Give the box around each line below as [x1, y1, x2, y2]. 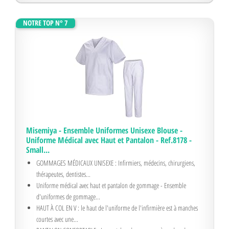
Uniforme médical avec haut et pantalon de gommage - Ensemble [36, 180, 186, 190]
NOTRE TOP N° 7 [23, 18, 67, 28]
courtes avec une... [36, 214, 78, 224]
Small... [26, 144, 50, 155]
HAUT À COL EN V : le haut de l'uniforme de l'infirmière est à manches [36, 203, 198, 213]
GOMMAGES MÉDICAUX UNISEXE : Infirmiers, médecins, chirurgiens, [36, 158, 195, 168]
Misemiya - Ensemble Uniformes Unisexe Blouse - [26, 125, 182, 136]
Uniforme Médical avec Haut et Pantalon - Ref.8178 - [26, 134, 192, 146]
